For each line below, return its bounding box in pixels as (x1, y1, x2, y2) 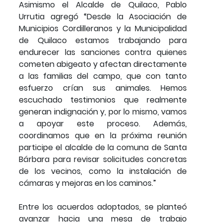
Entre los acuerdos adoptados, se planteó (19, 201, 187, 213)
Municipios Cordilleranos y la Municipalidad (19, 22, 187, 34)
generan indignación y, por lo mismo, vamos (19, 106, 187, 117)
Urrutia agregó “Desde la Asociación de (19, 10, 187, 22)
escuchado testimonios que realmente (19, 94, 187, 106)
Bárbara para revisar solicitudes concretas (19, 153, 187, 165)
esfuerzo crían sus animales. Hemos (19, 82, 187, 94)
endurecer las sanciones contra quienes (19, 46, 187, 58)
